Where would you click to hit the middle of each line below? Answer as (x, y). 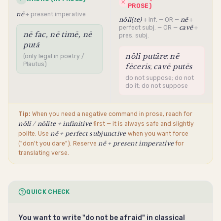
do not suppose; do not (160, 78)
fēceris (138, 66)
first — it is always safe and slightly (143, 124)
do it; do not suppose (157, 86)
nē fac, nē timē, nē (57, 34)
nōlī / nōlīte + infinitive (55, 124)
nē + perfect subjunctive (88, 134)
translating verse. (44, 153)
